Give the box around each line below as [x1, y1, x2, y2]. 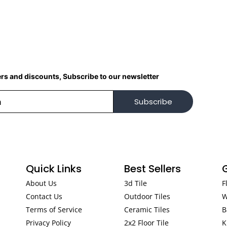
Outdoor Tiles [124, 192, 170, 201]
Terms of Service [25, 205, 82, 214]
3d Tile [124, 178, 147, 188]
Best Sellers [124, 162, 181, 176]
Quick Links [25, 162, 82, 176]
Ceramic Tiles [124, 205, 170, 214]
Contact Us [25, 192, 62, 201]
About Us [25, 178, 57, 188]
